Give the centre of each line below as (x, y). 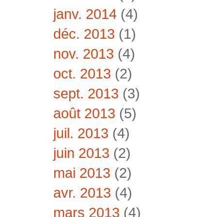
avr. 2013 (82, 193)
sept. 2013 (86, 93)
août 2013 (84, 113)
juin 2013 (81, 153)
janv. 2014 (85, 14)
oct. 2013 (82, 74)
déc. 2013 (84, 34)
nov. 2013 (84, 54)
